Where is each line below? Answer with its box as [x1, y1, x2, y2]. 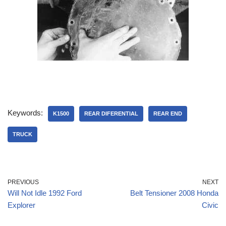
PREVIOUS [8, 178, 39, 186]
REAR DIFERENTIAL [84, 110, 138, 117]
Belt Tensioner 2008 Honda [130, 188, 218, 197]
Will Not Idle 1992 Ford [8, 188, 82, 197]
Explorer [8, 200, 35, 209]
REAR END [153, 110, 182, 117]
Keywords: [8, 108, 43, 117]
